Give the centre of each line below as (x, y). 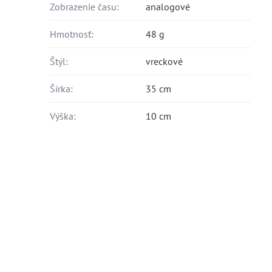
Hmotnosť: (72, 34)
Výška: (63, 116)
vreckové (165, 61)
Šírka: (62, 88)
